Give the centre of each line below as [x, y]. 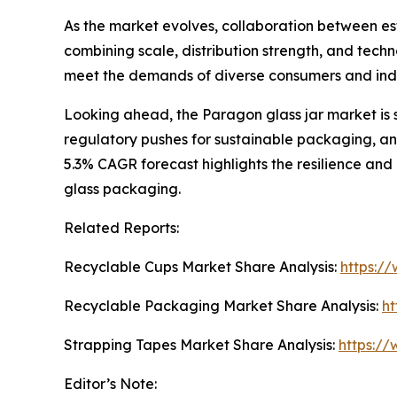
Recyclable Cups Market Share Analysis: [202, 266]
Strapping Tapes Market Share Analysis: [201, 344]
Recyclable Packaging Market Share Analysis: [223, 305]
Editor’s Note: [110, 383]
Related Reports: [121, 227]
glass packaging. [122, 188]
